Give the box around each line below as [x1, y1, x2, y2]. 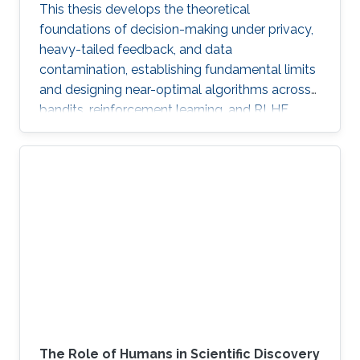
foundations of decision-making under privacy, [39, 21, 313, 37]
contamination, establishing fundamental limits [39, 61, 316, 77]
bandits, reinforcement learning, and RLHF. [39, 101, 290, 117]
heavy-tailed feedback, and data [39, 41, 232, 57]
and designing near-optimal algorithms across [39, 81, 311, 97]
